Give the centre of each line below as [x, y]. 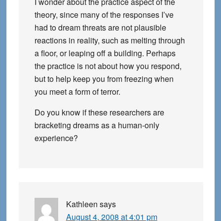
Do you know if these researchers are [99, 112]
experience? [56, 138]
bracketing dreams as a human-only [97, 125]
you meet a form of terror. [77, 92]
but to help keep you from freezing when [104, 79]
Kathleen [82, 204]
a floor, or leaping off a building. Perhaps [105, 53]
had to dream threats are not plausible [100, 27]
